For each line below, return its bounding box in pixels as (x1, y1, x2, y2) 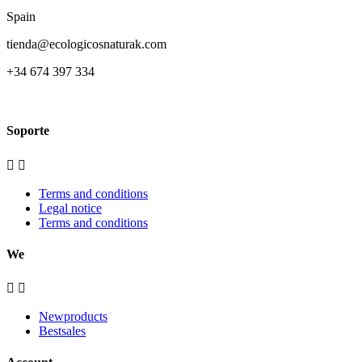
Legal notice (39, 200, 102, 215)
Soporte (6, 124, 49, 138)
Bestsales (39, 324, 86, 339)
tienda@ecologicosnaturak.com (6, 36, 166, 51)
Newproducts (39, 309, 107, 324)
